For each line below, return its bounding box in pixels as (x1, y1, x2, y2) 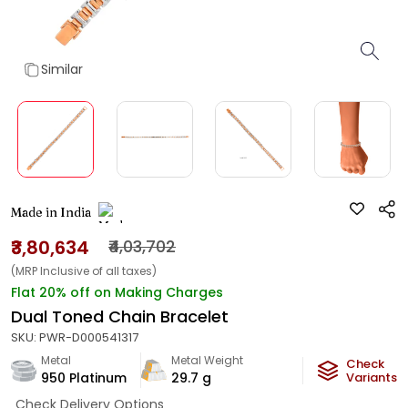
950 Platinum (41, 369, 127, 387)
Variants (346, 369, 397, 386)
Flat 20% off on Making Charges (11, 283, 223, 301)
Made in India (11, 204, 91, 220)
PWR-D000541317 (39, 329, 138, 346)
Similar (41, 60, 83, 78)
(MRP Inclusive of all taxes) (11, 263, 157, 279)
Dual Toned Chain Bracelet (11, 305, 229, 328)
